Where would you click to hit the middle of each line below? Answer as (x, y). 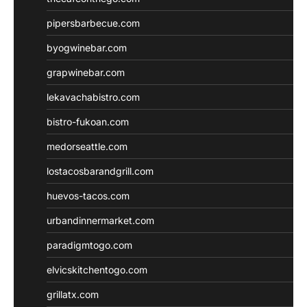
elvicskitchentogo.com (97, 269)
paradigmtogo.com (89, 245)
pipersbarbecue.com (93, 23)
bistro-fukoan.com (88, 121)
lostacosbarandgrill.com (100, 171)
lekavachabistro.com (93, 97)
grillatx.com (73, 294)
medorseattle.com (87, 146)
